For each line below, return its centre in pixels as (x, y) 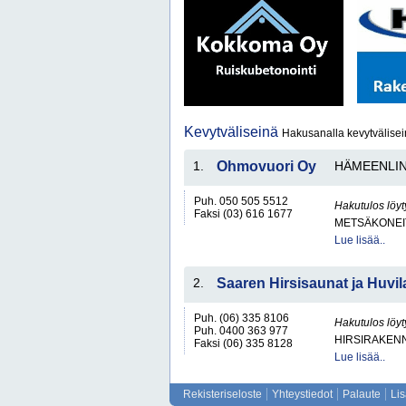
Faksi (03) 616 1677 (243, 214)
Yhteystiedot (302, 394)
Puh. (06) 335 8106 (242, 318)
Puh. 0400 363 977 (241, 331)
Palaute (362, 394)
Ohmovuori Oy (266, 166)
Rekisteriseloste (222, 394)
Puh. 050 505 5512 (241, 201)
